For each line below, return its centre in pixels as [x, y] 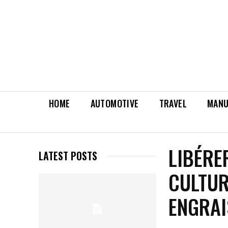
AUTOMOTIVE [115, 104]
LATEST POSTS [68, 156]
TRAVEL [173, 104]
